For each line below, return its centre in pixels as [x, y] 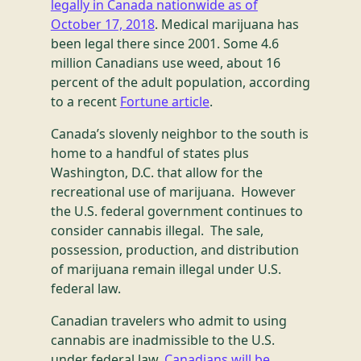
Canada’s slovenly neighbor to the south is [179, 134]
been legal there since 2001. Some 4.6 [164, 44]
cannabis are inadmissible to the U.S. [162, 340]
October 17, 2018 [102, 24]
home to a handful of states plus [149, 153]
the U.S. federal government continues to [176, 211]
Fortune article [164, 102]
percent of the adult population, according [180, 82]
